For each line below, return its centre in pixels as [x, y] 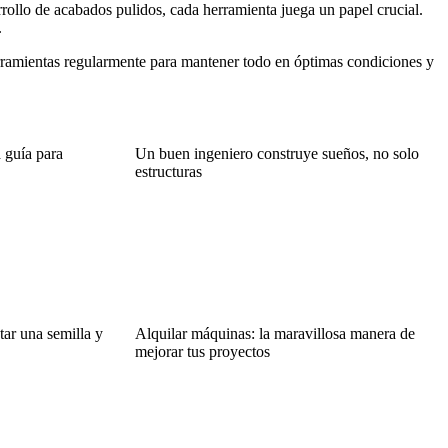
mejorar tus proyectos [202, 351]
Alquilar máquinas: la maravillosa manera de [274, 333]
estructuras [168, 171]
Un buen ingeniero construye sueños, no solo [276, 153]
